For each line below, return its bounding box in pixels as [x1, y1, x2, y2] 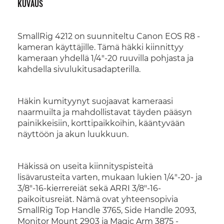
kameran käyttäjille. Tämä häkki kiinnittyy [17, 42, 183, 52]
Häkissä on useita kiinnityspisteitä [17, 161, 153, 171]
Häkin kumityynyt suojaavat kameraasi [17, 96, 173, 106]
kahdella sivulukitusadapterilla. [17, 64, 140, 74]
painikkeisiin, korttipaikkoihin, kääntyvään [17, 118, 185, 128]
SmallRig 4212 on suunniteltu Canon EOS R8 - [17, 31, 200, 41]
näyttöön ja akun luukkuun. [17, 129, 128, 139]
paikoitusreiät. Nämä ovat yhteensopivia [17, 194, 178, 204]
